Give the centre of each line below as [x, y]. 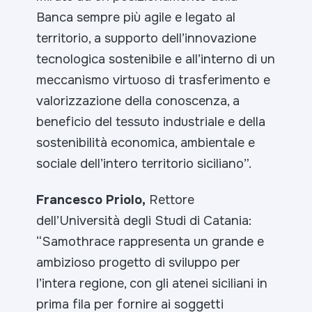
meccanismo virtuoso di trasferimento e [154, 80]
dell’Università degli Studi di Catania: [144, 221]
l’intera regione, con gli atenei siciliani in [152, 284]
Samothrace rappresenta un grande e [153, 242]
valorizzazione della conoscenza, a [138, 101]
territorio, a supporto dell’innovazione [147, 39]
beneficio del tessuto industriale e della [151, 122]
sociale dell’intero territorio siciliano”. [144, 164]
